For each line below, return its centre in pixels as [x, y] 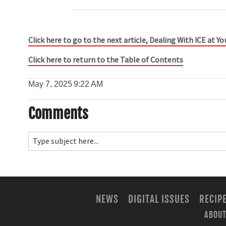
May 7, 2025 [50, 84]
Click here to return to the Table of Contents [106, 60]
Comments [59, 113]
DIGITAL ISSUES [159, 199]
